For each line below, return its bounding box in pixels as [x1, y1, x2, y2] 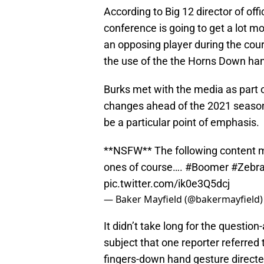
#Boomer [185, 161, 229, 174]
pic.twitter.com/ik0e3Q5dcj [104, 177, 230, 190]
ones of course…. [104, 161, 185, 174]
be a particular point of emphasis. [104, 116, 259, 129]
